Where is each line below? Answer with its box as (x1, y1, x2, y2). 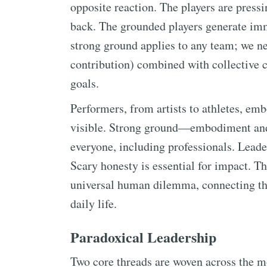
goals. (70, 75, 99, 91)
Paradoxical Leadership (70, 226, 216, 247)
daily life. (70, 195, 117, 212)
